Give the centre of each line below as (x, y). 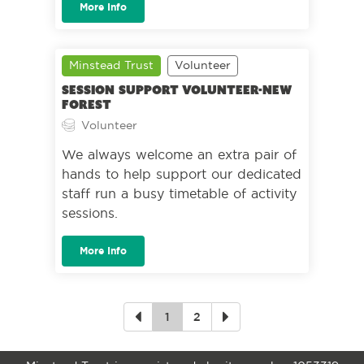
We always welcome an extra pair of (179, 154)
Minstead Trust (111, 65)
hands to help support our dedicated (182, 174)
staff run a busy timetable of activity (179, 193)
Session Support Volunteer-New (176, 90)
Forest (87, 105)
